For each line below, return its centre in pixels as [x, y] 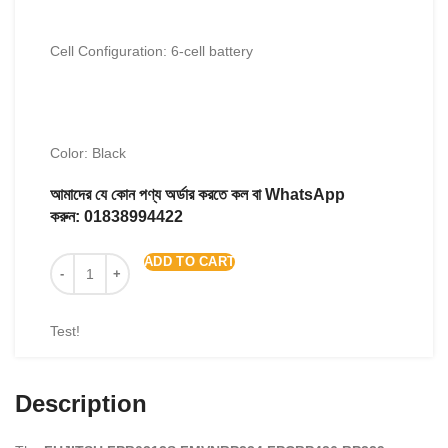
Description [81, 403]
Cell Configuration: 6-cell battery [151, 51]
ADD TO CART [190, 261]
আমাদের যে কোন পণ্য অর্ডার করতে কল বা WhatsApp [197, 194]
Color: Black [88, 153]
